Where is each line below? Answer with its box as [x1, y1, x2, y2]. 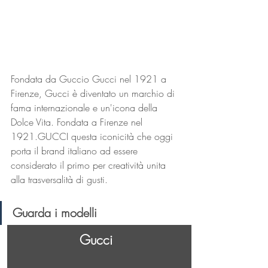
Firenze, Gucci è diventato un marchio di [11, 87, 178, 100]
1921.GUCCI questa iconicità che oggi [11, 130, 176, 144]
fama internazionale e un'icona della [11, 101, 160, 115]
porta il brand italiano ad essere [11, 144, 141, 158]
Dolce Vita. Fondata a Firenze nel [11, 115, 145, 129]
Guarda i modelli [13, 205, 97, 221]
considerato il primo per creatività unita [11, 159, 169, 172]
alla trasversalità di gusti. [11, 173, 108, 187]
